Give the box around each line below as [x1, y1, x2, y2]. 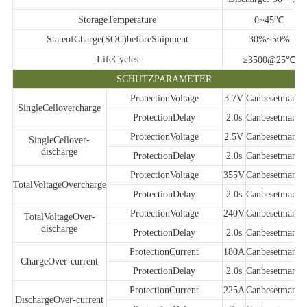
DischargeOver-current [15, 294, 104, 306]
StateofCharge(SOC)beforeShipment [46, 34, 188, 45]
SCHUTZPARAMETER [116, 73, 212, 85]
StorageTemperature [78, 14, 157, 25]
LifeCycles [96, 53, 138, 65]
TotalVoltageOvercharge [12, 179, 106, 191]
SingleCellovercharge [18, 102, 101, 114]
